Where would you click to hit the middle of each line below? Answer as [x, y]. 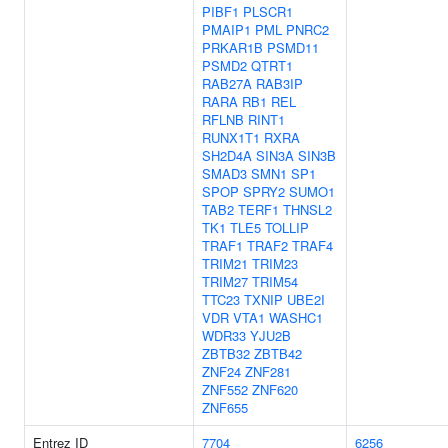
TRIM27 [225, 281]
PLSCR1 [268, 11]
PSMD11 [293, 47]
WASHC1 [296, 317]
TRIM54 [275, 281]
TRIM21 [225, 263]
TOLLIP [287, 227]
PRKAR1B [232, 47]
